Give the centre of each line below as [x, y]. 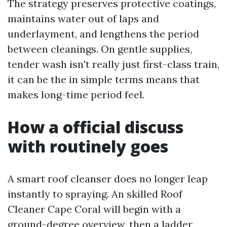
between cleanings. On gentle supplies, [100, 49]
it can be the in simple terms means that [104, 79]
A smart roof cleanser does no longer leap [108, 179]
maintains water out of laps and [83, 18]
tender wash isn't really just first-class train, [113, 64]
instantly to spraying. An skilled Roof [95, 194]
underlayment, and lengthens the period [103, 34]
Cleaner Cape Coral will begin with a [94, 209]
